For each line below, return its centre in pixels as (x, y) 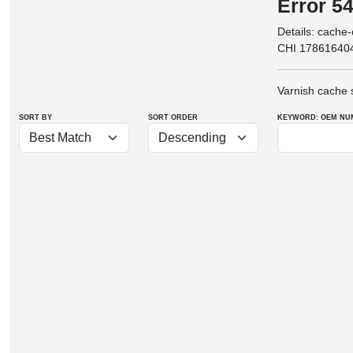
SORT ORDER (173, 117)
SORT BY (35, 117)
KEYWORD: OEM (307, 117)
